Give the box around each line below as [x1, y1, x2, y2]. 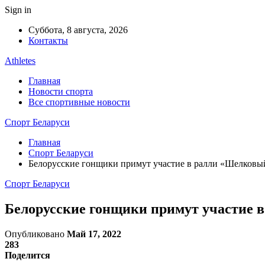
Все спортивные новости [28, 97, 130, 107]
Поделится [5, 250, 50, 260]
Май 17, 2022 [67, 228, 121, 239]
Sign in [5, 5, 31, 15]
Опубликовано [5, 228, 67, 239]
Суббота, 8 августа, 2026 [28, 25, 128, 35]
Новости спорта [28, 86, 93, 96]
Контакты [28, 35, 68, 46]
